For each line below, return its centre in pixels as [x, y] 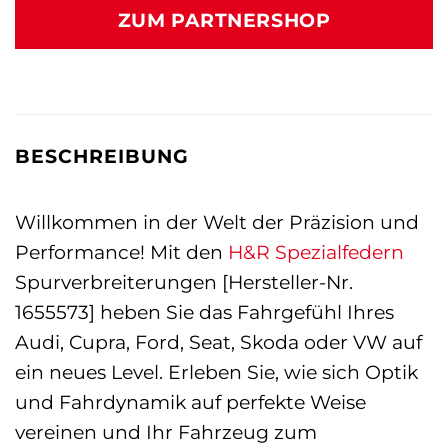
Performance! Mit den [121, 251]
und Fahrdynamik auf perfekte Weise [190, 401]
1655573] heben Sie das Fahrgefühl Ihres [204, 311]
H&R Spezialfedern [316, 251]
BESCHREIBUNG [102, 156]
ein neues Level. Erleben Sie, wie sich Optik [216, 371]
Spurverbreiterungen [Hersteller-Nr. [184, 281]
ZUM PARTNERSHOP [224, 21]
